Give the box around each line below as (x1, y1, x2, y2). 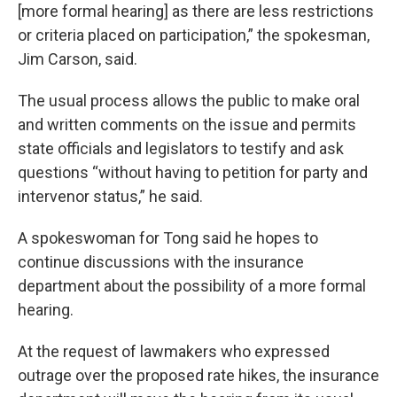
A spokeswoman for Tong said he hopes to (18, 228, 318, 247)
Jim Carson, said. (18, 49, 137, 68)
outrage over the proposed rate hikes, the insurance (18, 365, 379, 385)
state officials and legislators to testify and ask (18, 138, 344, 158)
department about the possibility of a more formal (18, 276, 366, 295)
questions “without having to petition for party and (18, 162, 368, 182)
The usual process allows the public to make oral (18, 90, 360, 110)
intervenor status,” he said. (18, 186, 203, 206)
